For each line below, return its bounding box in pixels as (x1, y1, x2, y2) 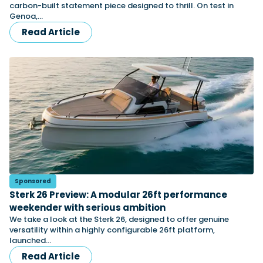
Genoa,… (9, 11, 43, 22)
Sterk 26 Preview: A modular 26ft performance (9, 188, 227, 201)
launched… (9, 235, 51, 246)
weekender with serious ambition (9, 201, 166, 214)
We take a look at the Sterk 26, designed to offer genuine (9, 214, 229, 225)
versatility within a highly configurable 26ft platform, (9, 224, 215, 235)
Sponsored (15, 177, 51, 186)
